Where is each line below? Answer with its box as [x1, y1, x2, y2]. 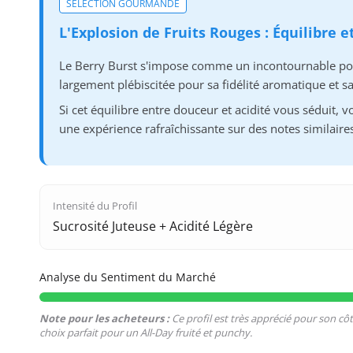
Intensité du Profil [52, 199, 137, 214]
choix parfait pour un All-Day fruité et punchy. [39, 325, 252, 340]
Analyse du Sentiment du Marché [39, 269, 216, 285]
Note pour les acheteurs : [39, 311, 169, 326]
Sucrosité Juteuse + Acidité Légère [52, 217, 253, 236]
